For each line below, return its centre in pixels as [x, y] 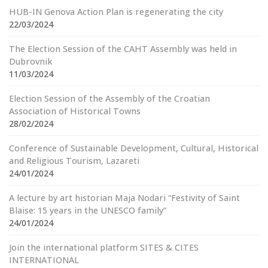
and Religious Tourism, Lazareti [74, 161]
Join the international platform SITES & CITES [104, 247]
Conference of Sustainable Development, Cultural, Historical [134, 148]
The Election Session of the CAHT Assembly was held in [123, 49]
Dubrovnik [31, 61]
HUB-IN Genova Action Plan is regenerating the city [116, 12]
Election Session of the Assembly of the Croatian [109, 98]
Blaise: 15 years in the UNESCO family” [88, 210]
